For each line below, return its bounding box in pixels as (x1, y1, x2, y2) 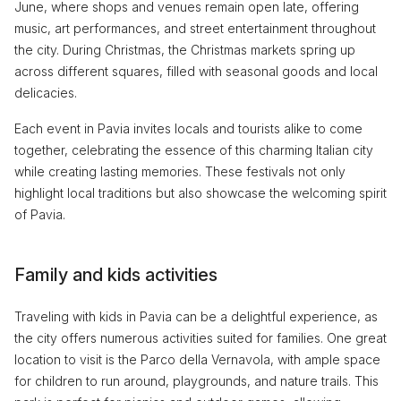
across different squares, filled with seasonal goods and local (14, 63, 378, 79)
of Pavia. (14, 206, 65, 222)
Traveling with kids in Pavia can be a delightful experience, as (14, 308, 378, 324)
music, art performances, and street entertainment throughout (14, 20, 376, 36)
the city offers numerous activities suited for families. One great (14, 329, 387, 346)
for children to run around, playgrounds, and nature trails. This (14, 372, 379, 388)
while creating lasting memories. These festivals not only (14, 163, 346, 179)
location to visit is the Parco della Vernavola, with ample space (14, 351, 380, 367)
